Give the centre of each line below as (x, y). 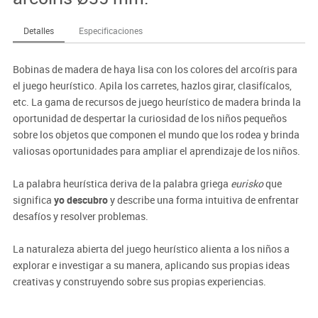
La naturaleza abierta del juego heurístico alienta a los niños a (151, 249)
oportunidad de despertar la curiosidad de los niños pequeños (149, 119)
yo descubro (81, 200)
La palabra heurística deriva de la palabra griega (121, 184)
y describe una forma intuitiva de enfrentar (203, 200)
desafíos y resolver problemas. (80, 216)
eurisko (247, 184)
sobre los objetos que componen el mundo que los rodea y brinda (156, 135)
